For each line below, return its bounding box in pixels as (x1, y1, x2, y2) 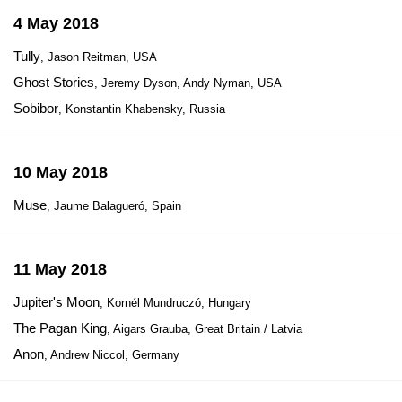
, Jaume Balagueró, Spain (47, 199, 181, 213)
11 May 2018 (13, 260, 107, 278)
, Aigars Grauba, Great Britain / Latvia (107, 322, 302, 336)
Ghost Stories (13, 74, 94, 90)
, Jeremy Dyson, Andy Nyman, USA (94, 76, 282, 90)
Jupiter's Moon (13, 294, 100, 310)
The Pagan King (13, 320, 107, 336)
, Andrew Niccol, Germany (44, 348, 179, 362)
